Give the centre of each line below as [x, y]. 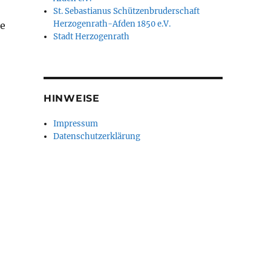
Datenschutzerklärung [97, 136]
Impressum [76, 124]
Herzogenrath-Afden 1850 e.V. [112, 24]
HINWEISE [71, 98]
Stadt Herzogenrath [92, 37]
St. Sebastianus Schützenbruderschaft [127, 11]
